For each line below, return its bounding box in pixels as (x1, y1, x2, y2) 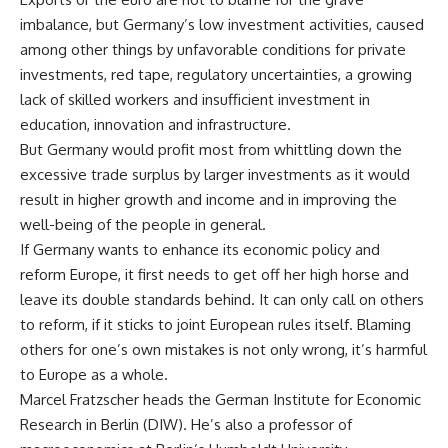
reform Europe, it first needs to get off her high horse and (20, 264, 409, 284)
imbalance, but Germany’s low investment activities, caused (20, 14, 424, 34)
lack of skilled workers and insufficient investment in (20, 89, 370, 109)
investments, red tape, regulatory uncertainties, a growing (20, 64, 412, 84)
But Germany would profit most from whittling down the (20, 139, 402, 159)
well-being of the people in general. (20, 214, 266, 234)
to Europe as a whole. (20, 364, 168, 384)
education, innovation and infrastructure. (20, 114, 291, 134)
